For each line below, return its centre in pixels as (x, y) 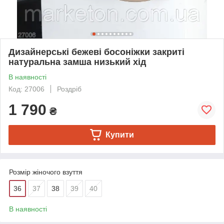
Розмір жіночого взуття (46, 172)
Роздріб (69, 89)
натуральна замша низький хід (77, 62)
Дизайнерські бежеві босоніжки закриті (96, 52)
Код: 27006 (26, 89)
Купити (119, 134)
